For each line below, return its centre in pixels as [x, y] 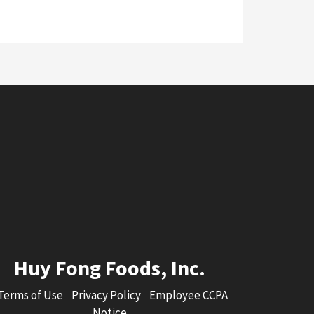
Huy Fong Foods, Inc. [109, 268]
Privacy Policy [106, 295]
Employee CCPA [189, 295]
